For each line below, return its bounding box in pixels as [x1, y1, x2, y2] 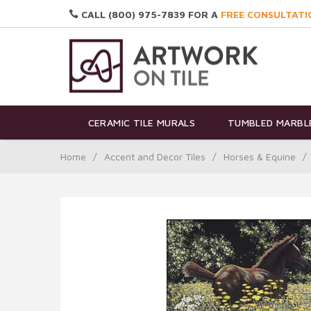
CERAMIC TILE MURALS [87, 117, 196, 129]
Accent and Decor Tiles [104, 150, 205, 162]
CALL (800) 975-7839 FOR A [78, 8, 221, 20]
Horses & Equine [224, 150, 296, 162]
